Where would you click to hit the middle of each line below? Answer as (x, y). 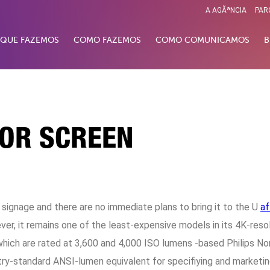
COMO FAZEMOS (107, 40)
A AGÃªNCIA (226, 10)
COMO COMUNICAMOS (202, 40)
